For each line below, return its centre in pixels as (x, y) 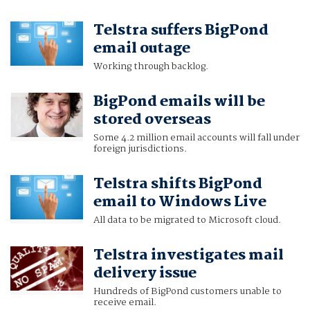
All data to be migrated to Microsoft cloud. (187, 220)
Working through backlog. (151, 67)
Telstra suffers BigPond (181, 31)
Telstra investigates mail (188, 256)
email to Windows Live (180, 202)
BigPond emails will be (179, 102)
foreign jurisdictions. (140, 149)
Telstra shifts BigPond (177, 184)
